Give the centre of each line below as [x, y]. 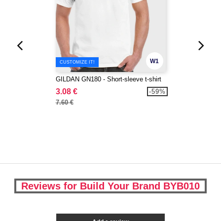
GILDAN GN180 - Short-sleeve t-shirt [108, 79]
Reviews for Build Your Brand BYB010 [110, 186]
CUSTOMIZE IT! [77, 62]
